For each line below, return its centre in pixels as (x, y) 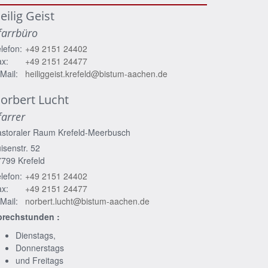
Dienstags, (36, 235)
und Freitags (39, 261)
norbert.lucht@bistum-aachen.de (87, 201)
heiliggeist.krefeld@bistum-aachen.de (96, 74)
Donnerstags (40, 248)
